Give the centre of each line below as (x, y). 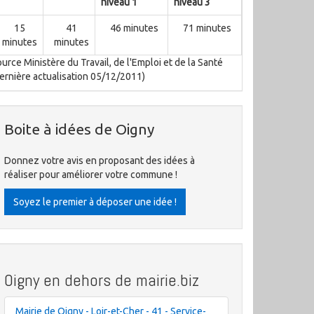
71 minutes (207, 28)
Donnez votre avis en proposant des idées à (100, 161)
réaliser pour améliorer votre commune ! (91, 175)
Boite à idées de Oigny (79, 129)
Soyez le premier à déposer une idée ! (95, 202)
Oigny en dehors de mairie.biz (102, 280)
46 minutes (134, 28)
